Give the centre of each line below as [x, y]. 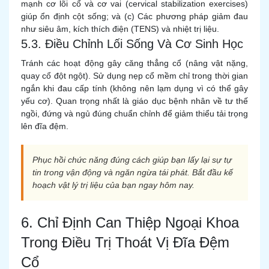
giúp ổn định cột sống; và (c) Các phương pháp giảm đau [134, 16]
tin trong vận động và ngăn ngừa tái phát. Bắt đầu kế [133, 172]
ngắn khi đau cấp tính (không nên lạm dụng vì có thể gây [134, 88]
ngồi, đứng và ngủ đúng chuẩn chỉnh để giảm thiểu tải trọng [134, 113]
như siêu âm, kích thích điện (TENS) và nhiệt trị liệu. [120, 29]
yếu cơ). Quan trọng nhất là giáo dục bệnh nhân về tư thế [134, 101]
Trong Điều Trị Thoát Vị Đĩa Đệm [125, 242]
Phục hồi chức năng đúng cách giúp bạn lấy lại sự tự [132, 160]
